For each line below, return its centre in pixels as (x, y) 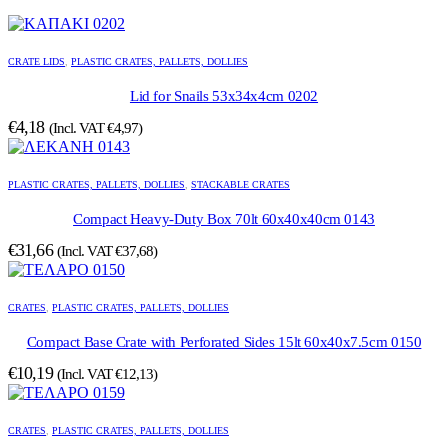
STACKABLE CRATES (240, 185)
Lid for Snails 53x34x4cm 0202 (224, 96)
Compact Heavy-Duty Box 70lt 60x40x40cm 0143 (224, 219)
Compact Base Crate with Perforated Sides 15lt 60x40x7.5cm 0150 (224, 342)
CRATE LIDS (36, 62)
